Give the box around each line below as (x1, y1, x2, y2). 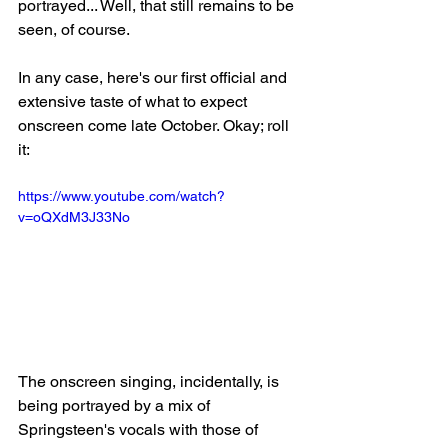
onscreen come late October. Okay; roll (18, 116, 293, 136)
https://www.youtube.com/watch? (18, 188, 225, 205)
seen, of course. (18, 20, 130, 40)
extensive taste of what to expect (18, 92, 251, 112)
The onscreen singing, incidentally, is (18, 371, 283, 391)
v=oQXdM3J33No (18, 209, 130, 226)
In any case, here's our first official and (18, 68, 291, 88)
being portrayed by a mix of (18, 395, 214, 415)
